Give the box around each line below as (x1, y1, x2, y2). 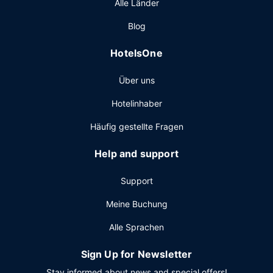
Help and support (94, 147, 179, 160)
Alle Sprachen (109, 222, 164, 232)
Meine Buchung (105, 199, 168, 209)
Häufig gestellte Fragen (90, 121, 183, 132)
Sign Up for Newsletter (80, 248, 193, 260)
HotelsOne (110, 47, 163, 59)
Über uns (118, 75, 155, 85)
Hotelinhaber (111, 98, 162, 108)
